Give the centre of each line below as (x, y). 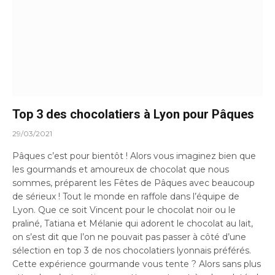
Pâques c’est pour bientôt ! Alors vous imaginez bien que (134, 156)
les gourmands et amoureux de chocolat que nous (121, 169)
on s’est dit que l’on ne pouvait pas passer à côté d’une (129, 237)
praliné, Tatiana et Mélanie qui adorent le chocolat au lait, (133, 223)
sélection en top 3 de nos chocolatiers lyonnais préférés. (132, 250)
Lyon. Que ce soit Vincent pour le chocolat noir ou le (124, 210)
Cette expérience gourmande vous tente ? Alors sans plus (137, 264)
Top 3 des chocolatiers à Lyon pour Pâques (133, 114)
